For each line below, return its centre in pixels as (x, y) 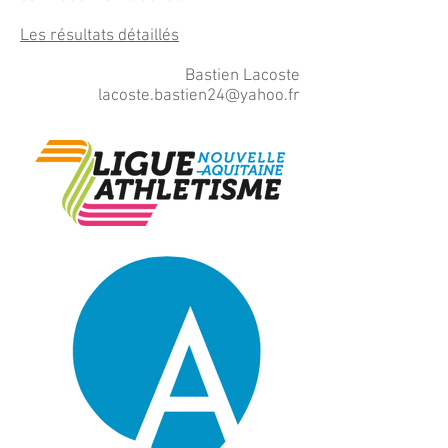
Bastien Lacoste (242, 76)
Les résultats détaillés (99, 36)
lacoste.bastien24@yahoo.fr (199, 96)
